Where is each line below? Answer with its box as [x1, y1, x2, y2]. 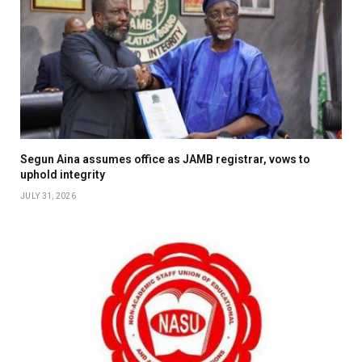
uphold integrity [20, 167, 105, 181]
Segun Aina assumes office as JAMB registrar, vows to [20, 152, 310, 166]
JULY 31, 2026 [20, 191, 76, 200]
